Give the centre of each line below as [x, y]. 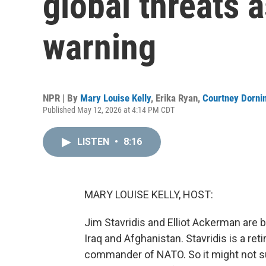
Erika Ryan [177, 98]
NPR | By [61, 98]
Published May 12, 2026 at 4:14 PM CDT [109, 110]
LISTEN [94, 142]
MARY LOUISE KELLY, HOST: [149, 194]
